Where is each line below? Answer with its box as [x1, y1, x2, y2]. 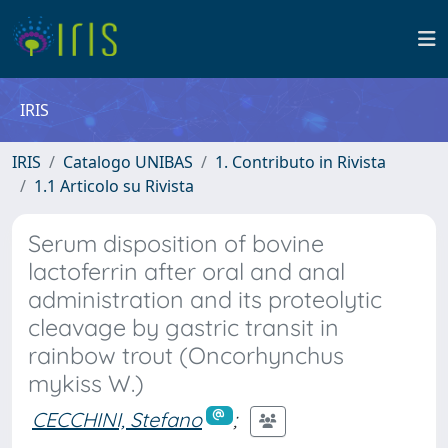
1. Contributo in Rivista [215, 151, 386, 173]
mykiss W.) [28, 369, 144, 398]
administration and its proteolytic [28, 285, 382, 314]
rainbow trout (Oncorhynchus [28, 341, 344, 370]
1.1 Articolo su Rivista [34, 175, 194, 197]
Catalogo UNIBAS [63, 151, 193, 173]
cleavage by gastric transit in [28, 313, 339, 342]
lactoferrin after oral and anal [28, 257, 345, 286]
